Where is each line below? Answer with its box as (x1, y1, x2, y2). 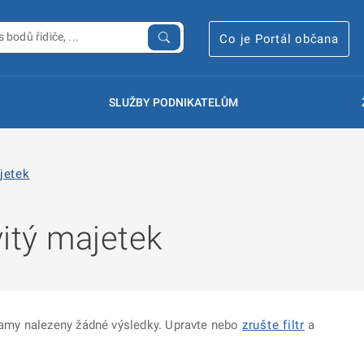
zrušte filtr (241, 318, 305, 332)
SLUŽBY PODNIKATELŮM (108, 96, 238, 109)
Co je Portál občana (219, 31, 339, 46)
